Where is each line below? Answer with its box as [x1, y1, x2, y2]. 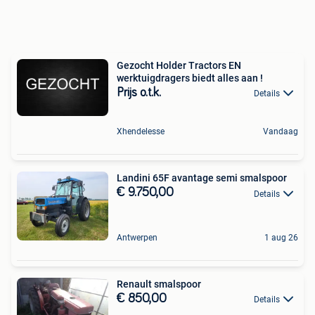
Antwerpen [117, 232, 157, 243]
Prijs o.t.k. [117, 86, 161, 99]
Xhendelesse [117, 127, 165, 137]
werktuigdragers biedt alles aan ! [117, 72, 263, 84]
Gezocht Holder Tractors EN [117, 59, 241, 71]
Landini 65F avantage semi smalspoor [117, 172, 287, 184]
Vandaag [263, 127, 298, 137]
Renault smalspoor [117, 278, 201, 290]
